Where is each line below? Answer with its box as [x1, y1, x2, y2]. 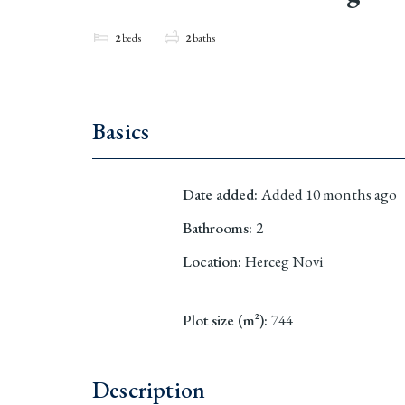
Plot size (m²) [183, 309, 264, 330]
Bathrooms [183, 217, 249, 238]
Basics [92, 115, 150, 146]
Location [183, 250, 238, 271]
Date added [183, 184, 254, 204]
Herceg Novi [245, 250, 324, 271]
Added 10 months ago [261, 184, 397, 204]
